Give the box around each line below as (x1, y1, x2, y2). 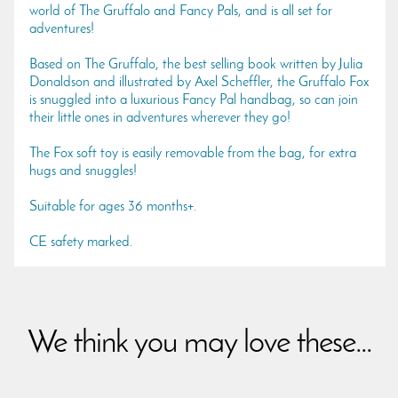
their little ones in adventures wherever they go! (29, 110, 291, 125)
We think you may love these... (27, 327, 371, 360)
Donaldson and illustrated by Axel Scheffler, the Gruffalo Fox (29, 75, 369, 90)
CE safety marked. (29, 235, 132, 250)
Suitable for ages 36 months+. (29, 199, 196, 214)
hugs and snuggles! (29, 163, 137, 179)
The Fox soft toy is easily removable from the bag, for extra (29, 146, 356, 161)
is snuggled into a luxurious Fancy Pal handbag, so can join (29, 92, 358, 107)
